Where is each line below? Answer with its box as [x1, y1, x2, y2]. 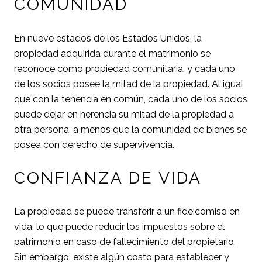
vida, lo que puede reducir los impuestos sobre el [14, 221, 225, 233]
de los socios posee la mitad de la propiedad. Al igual [14, 78, 243, 89]
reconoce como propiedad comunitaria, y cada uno [14, 63, 235, 74]
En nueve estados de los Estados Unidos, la [14, 32, 202, 44]
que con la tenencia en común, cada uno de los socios [14, 93, 247, 105]
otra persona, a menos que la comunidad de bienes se [14, 123, 247, 135]
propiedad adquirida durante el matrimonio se [14, 47, 211, 59]
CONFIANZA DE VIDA [14, 168, 202, 188]
